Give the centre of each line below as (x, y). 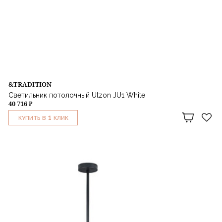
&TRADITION (30, 84)
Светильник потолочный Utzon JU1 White (77, 95)
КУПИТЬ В (32, 118)
